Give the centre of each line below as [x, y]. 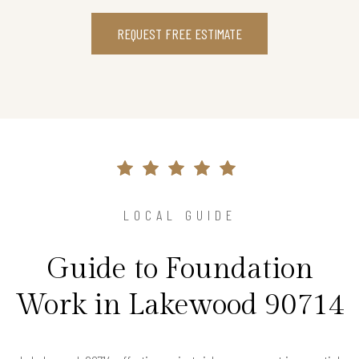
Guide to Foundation [179, 270]
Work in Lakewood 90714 [179, 306]
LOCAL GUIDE [179, 215]
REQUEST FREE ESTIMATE [179, 34]
